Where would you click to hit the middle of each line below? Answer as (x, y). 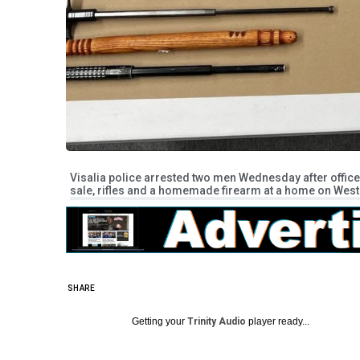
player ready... (278, 321)
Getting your (160, 321)
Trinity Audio (217, 321)
